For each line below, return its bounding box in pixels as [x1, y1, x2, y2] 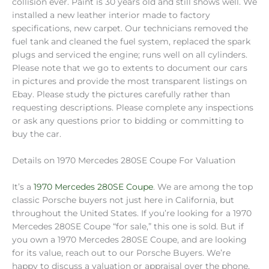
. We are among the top [153, 182, 253, 192]
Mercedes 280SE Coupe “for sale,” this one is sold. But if [12, 222, 244, 232]
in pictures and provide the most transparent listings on [12, 76, 247, 86]
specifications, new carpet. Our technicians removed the [12, 23, 248, 34]
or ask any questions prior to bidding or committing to [12, 116, 244, 126]
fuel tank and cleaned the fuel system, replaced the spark [12, 37, 250, 47]
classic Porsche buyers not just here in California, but [12, 195, 234, 205]
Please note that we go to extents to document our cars [12, 63, 247, 73]
